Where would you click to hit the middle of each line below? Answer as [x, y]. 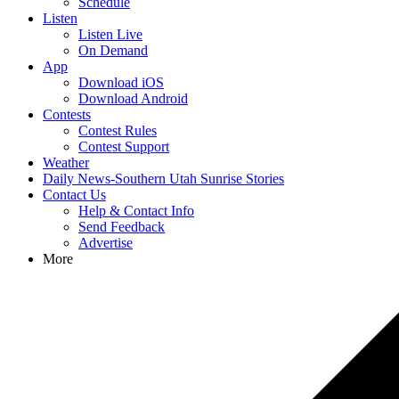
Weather [66, 163]
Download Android [133, 98]
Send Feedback [122, 227]
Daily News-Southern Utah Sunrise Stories [163, 179]
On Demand [113, 50]
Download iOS [121, 82]
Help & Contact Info [136, 211]
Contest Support [124, 147]
